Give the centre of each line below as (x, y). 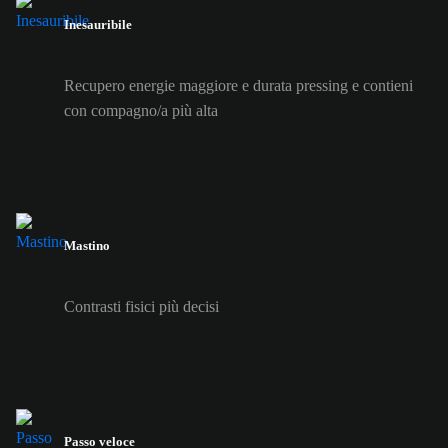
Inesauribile (98, 24)
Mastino (87, 246)
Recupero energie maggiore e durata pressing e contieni (238, 85)
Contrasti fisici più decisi (141, 307)
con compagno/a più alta (141, 110)
